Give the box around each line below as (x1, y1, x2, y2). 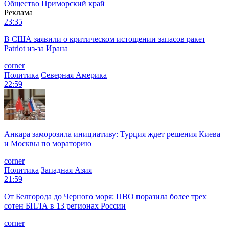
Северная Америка (41, 70, 107, 79)
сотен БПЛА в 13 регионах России (4, 201, 126, 210)
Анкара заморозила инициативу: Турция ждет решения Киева (4, 129, 220, 139)
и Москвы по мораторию (4, 139, 91, 148)
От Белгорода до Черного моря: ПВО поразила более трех (4, 192, 207, 201)
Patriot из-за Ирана (4, 43, 68, 53)
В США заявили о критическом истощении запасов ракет (4, 34, 205, 43)
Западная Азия (41, 165, 92, 174)
